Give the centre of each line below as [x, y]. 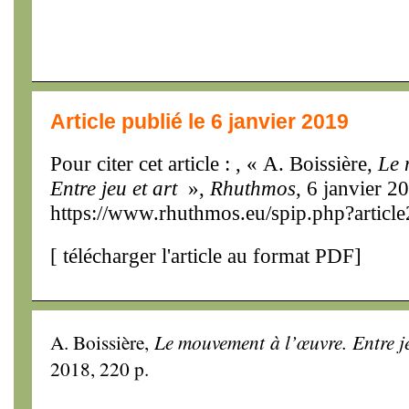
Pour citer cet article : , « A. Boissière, [214, 163]
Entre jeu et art [114, 188]
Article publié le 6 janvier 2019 [199, 121]
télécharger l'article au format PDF [206, 256]
